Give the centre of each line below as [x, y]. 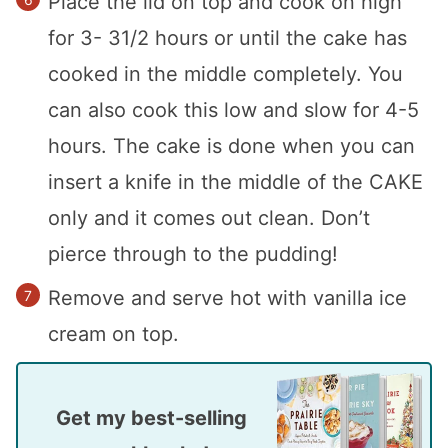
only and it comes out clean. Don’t [209, 218]
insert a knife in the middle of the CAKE [235, 182]
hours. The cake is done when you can [231, 146]
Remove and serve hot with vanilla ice [227, 298]
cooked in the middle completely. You [225, 74]
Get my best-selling [63, 418]
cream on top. [113, 334]
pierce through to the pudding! [193, 254]
